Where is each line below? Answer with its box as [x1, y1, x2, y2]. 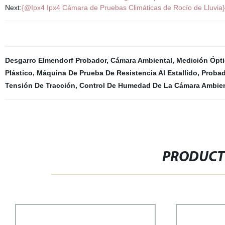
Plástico [5, 69, 33, 77]
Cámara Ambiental [110, 56, 172, 64]
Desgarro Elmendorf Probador [5, 56, 106, 64]
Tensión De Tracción [5, 81, 75, 89]
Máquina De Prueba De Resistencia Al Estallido [36, 69, 197, 77]
